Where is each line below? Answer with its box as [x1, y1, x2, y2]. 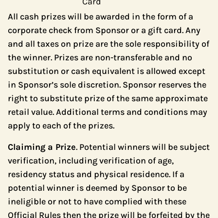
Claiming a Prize [8, 142, 76, 152]
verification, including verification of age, [8, 155, 174, 166]
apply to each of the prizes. [8, 120, 114, 131]
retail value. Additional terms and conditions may [8, 107, 207, 117]
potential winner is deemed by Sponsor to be [8, 182, 187, 193]
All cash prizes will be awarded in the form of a [8, 11, 193, 22]
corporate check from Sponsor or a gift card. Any [8, 25, 200, 36]
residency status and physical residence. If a [8, 169, 184, 180]
